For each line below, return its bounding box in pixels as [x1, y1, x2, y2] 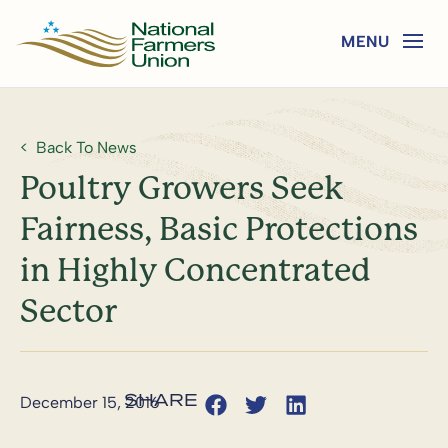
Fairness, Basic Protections [20, 210, 418, 248]
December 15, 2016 [20, 392, 160, 412]
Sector [20, 292, 117, 330]
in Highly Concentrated [20, 251, 371, 289]
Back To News [36, 137, 137, 157]
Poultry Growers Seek [20, 169, 344, 207]
